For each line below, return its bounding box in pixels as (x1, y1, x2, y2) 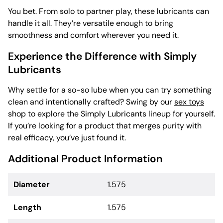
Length (13, 202, 42, 213)
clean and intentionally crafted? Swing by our (8, 96, 174, 107)
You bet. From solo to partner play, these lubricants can (8, 5, 209, 16)
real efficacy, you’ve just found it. (8, 132, 126, 143)
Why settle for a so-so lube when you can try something (8, 84, 212, 95)
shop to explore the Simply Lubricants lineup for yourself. (8, 108, 215, 119)
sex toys (174, 96, 204, 107)
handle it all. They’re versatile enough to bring (8, 17, 173, 28)
